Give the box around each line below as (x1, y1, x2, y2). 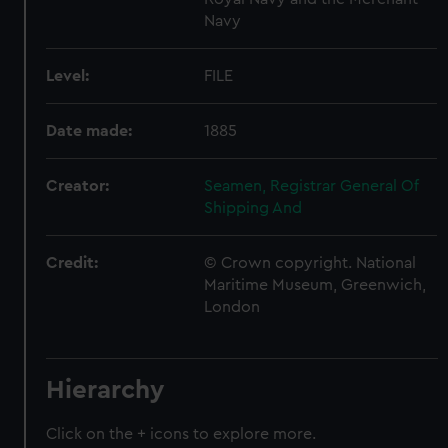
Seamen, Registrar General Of (204, 177, 420, 194)
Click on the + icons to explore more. (46, 425, 317, 442)
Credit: (46, 254, 99, 271)
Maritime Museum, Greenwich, (204, 276, 427, 293)
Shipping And (204, 199, 303, 216)
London (204, 298, 261, 315)
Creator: (46, 177, 110, 194)
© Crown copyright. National (204, 254, 417, 271)
